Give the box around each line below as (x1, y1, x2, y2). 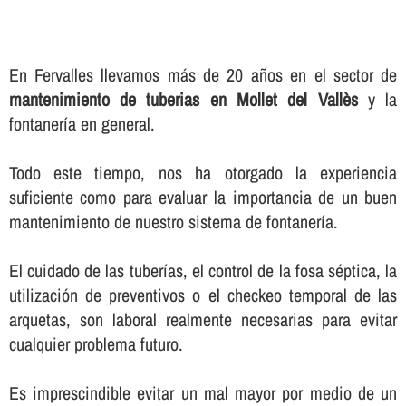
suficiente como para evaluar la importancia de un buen (8, 185, 398, 210)
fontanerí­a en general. (8, 111, 155, 137)
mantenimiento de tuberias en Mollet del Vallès (8, 87, 358, 112)
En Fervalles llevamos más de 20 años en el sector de (8, 63, 398, 88)
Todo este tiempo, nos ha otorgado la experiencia (8, 160, 398, 186)
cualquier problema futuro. (8, 332, 183, 357)
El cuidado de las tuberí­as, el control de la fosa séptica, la (8, 258, 398, 284)
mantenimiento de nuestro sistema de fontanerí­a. (8, 209, 338, 235)
